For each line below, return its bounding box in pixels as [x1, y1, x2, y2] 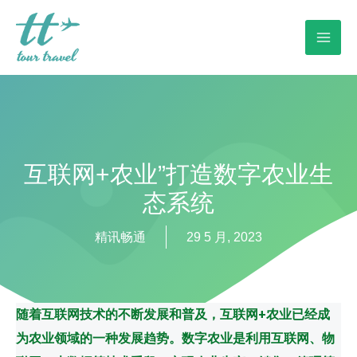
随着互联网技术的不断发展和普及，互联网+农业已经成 [16, 306, 330, 322]
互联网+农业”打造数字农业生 [24, 161, 333, 188]
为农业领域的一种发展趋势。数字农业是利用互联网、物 [16, 330, 335, 346]
